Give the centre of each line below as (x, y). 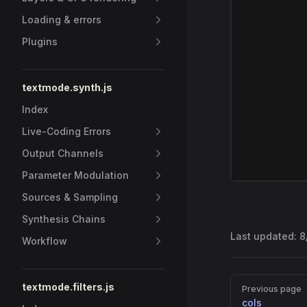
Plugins (40, 41)
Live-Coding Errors (66, 131)
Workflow (45, 241)
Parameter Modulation (75, 175)
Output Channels (63, 153)
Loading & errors (62, 20)
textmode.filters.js (68, 287)
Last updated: (265, 236)
